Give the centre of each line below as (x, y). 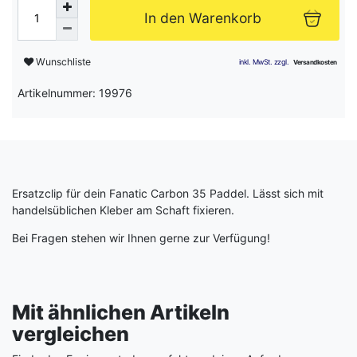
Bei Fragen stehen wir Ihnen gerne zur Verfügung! (143, 237)
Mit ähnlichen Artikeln (121, 312)
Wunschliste (63, 62)
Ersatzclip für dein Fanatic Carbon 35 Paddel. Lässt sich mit (168, 193)
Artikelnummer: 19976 (75, 92)
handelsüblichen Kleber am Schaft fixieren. (125, 210)
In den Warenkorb (202, 18)
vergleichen (71, 333)
